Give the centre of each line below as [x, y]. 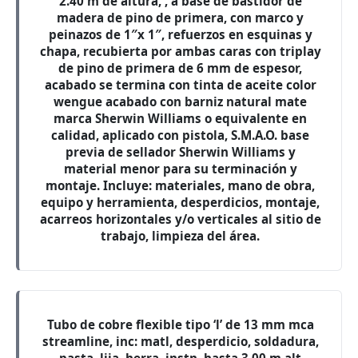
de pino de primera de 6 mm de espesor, [180, 68]
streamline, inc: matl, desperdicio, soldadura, [180, 341]
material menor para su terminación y [180, 169]
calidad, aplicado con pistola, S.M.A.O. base [180, 135]
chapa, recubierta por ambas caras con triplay [180, 51]
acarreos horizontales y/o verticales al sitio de [180, 219]
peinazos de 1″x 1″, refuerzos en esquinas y [180, 34]
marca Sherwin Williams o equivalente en [180, 118]
